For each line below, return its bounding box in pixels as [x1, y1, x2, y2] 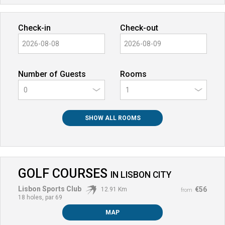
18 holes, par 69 [18, 193, 62, 201]
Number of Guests [18, 69, 86, 79]
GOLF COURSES [18, 166, 110, 181]
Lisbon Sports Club [18, 184, 81, 193]
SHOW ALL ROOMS [84, 114, 141, 122]
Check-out [120, 23, 158, 33]
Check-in [18, 23, 51, 33]
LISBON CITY [121, 169, 171, 180]
